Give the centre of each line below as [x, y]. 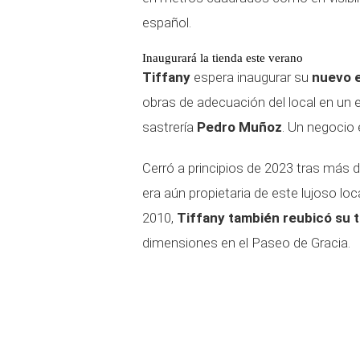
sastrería [170, 127]
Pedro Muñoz [239, 127]
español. [167, 22]
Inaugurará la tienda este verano [223, 58]
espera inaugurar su [251, 77]
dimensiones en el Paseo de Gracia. [246, 243]
